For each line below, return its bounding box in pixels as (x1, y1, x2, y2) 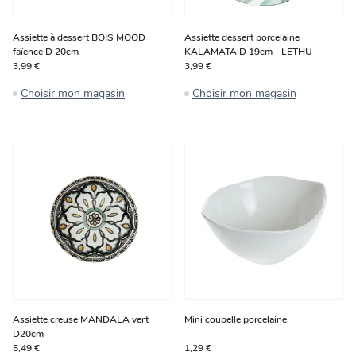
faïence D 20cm (13, 45, 79, 58)
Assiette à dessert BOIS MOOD (13, 31, 145, 44)
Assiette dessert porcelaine (184, 31, 300, 44)
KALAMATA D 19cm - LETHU (184, 45, 312, 58)
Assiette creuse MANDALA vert (13, 313, 149, 326)
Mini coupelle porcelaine (184, 313, 287, 326)
